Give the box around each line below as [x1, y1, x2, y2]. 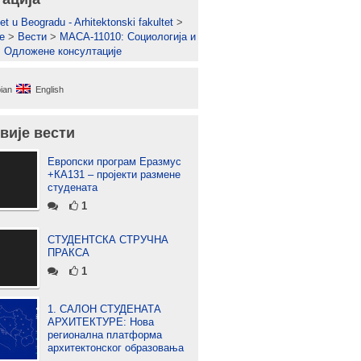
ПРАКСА [48, 247, 89, 259]
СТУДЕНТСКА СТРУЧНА [48, 234, 168, 246]
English [35, 85, 64, 94]
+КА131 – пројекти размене [48, 168, 180, 180]
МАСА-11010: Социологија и [60, 31, 196, 43]
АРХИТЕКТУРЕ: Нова [48, 316, 154, 328]
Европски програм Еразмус [48, 156, 181, 168]
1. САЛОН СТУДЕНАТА [48, 303, 161, 315]
